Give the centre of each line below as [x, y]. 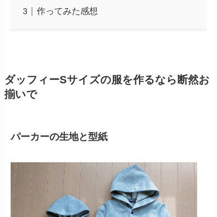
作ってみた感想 [68, 11]
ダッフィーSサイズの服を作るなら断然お [107, 80]
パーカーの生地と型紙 [59, 136]
